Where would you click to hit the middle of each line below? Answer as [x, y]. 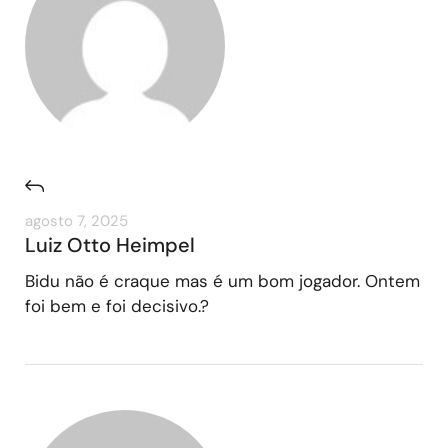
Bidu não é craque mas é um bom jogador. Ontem [222, 280]
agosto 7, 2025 [76, 220]
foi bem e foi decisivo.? [117, 305]
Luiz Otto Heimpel [110, 244]
